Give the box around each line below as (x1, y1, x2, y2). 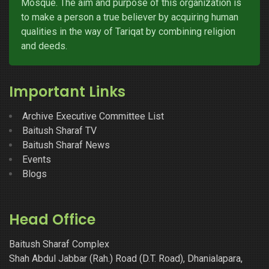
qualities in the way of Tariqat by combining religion (21, 25, 235, 37)
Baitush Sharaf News (22, 139, 110, 151)
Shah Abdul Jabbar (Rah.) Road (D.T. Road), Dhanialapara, (9, 252, 243, 264)
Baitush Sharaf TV (22, 124, 97, 136)
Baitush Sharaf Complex (9, 238, 109, 250)
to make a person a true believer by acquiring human (21, 11, 238, 23)
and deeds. (21, 40, 67, 52)
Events (22, 153, 51, 165)
